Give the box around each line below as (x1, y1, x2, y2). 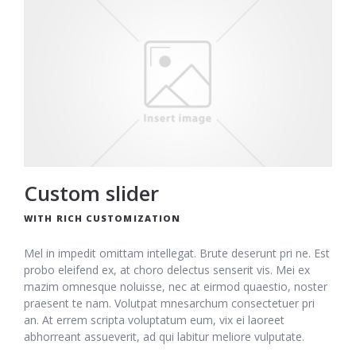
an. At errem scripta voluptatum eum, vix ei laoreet (24, 312, 284, 328)
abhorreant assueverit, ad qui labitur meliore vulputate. (24, 329, 304, 345)
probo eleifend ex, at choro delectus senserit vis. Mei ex (24, 262, 310, 278)
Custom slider (24, 179, 159, 208)
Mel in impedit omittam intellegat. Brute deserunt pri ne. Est (24, 246, 330, 261)
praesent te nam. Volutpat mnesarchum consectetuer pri (24, 296, 315, 311)
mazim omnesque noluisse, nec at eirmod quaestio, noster (24, 279, 327, 295)
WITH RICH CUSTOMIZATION (24, 212, 181, 225)
